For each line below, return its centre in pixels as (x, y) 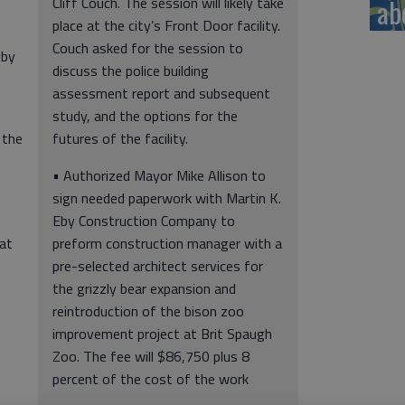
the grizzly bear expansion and (144, 288)
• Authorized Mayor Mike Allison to (159, 175)
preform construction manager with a (167, 243)
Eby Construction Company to (144, 221)
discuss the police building (131, 71)
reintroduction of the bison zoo (148, 311)
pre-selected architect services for (158, 266)
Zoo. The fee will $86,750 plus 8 (151, 356)
